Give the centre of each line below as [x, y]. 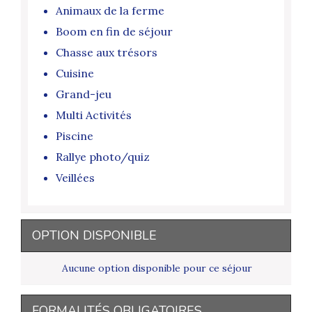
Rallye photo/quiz [103, 157]
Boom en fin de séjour [114, 32]
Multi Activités [94, 115]
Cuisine [75, 73]
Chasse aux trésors [107, 53]
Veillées [75, 178]
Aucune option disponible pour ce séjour [157, 268]
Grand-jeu [84, 94]
